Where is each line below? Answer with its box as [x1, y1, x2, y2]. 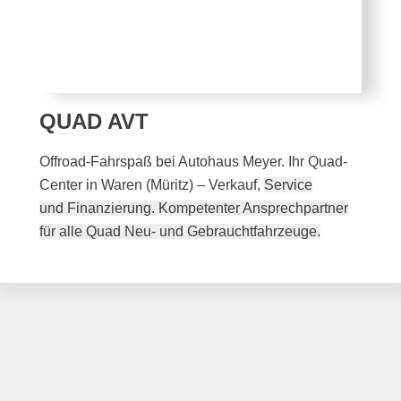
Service [264, 176, 313, 192]
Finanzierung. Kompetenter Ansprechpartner [67, 200, 349, 216]
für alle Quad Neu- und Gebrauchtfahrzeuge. [39, 223, 321, 239]
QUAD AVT [39, 108, 149, 133]
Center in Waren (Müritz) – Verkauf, [39, 176, 265, 192]
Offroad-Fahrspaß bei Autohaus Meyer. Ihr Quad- [39, 153, 348, 169]
